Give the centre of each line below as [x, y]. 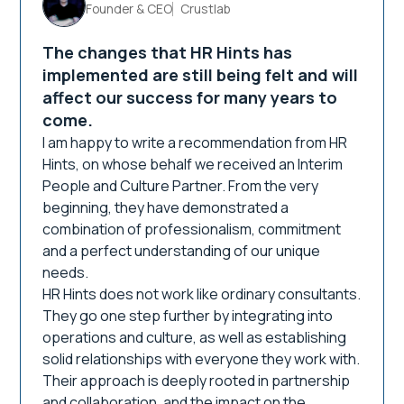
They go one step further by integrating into [188, 316]
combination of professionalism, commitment [192, 229]
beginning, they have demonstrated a [166, 207]
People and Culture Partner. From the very [181, 186]
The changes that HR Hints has [168, 52]
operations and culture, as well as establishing [195, 337]
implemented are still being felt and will [201, 75]
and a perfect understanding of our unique [182, 251]
